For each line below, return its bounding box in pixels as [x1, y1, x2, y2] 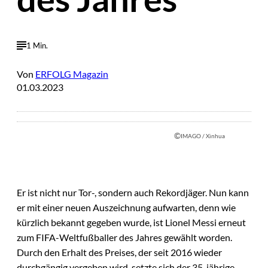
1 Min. [26, 40, 48, 50]
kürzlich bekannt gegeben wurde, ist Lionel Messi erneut [17, 217, 246, 229]
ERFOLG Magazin [35, 68, 108, 80]
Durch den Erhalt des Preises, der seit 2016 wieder [17, 246, 222, 258]
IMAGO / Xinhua [181, 132, 225, 139]
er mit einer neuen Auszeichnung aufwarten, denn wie [17, 202, 236, 214]
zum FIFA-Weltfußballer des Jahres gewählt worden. [17, 232, 232, 243]
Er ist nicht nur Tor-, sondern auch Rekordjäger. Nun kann [17, 187, 249, 199]
